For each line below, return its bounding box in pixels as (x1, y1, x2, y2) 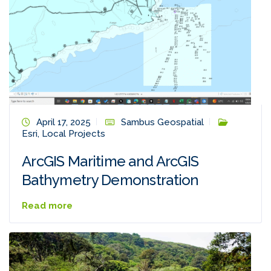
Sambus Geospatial (121, 117, 204, 128)
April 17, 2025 (36, 117, 91, 128)
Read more (22, 200, 73, 212)
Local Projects (42, 128, 105, 140)
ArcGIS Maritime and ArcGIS (22, 152, 199, 171)
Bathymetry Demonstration (22, 171, 199, 189)
